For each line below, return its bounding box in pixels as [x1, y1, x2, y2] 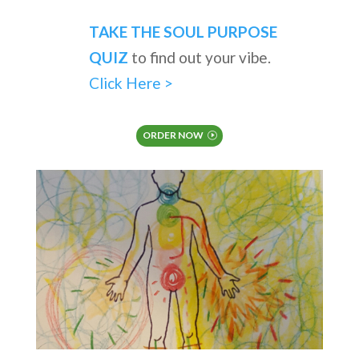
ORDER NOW [143, 129, 204, 142]
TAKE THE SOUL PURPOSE [88, 22, 277, 42]
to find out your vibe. [127, 48, 271, 67]
